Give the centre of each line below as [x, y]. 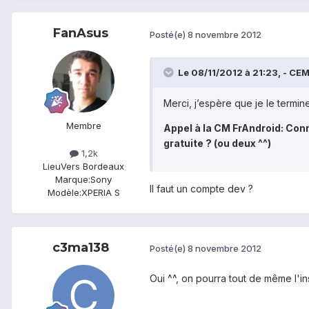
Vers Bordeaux [92, 166]
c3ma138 [81, 247]
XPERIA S [100, 192]
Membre [83, 126]
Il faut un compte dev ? [201, 188]
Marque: [73, 179]
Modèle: [64, 192]
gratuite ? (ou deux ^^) [217, 143]
